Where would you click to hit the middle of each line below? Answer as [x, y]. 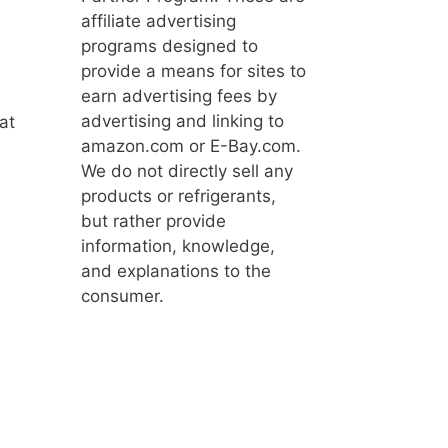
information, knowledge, [178, 245]
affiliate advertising [158, 20]
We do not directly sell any [187, 170]
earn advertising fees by [179, 95]
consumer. [122, 295]
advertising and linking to [182, 120]
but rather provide [153, 220]
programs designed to [169, 45]
